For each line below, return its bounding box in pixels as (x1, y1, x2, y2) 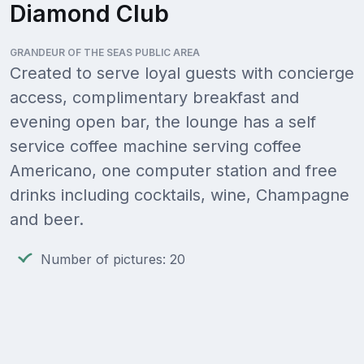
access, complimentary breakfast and (10, 88, 299, 108)
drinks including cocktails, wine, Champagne (10, 185, 349, 206)
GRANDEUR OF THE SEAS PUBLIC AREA (10, 46, 200, 59)
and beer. (10, 210, 84, 230)
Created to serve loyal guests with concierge (10, 63, 354, 84)
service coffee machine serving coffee (10, 136, 301, 157)
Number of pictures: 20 (41, 251, 185, 268)
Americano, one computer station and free (10, 161, 337, 181)
